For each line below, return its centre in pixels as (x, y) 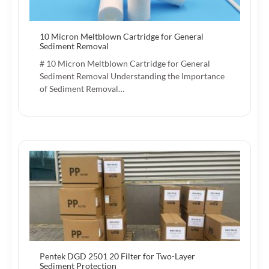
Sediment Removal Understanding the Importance (132, 76)
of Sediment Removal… (82, 88)
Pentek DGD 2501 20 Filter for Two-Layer (117, 256)
